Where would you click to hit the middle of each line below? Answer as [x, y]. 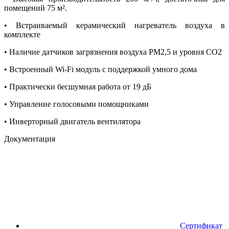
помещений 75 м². [36, 8]
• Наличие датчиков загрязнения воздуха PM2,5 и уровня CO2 [113, 52]
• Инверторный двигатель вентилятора [72, 121]
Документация [30, 139]
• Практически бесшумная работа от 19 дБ [78, 86]
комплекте [22, 34]
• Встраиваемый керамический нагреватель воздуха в [114, 25]
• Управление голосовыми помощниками [76, 104]
